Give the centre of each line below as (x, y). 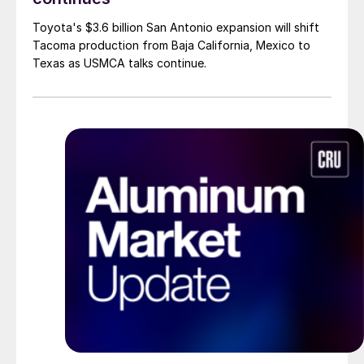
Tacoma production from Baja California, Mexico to (171, 45)
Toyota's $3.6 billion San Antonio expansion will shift (176, 28)
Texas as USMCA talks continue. (119, 63)
